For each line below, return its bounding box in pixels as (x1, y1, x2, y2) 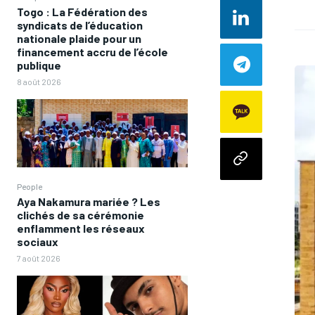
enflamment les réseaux (17, 221, 145, 236)
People (17, 181, 42, 192)
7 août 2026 (17, 253, 60, 264)
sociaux (17, 235, 58, 249)
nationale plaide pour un (17, 31, 141, 45)
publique (17, 58, 61, 72)
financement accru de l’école (17, 44, 168, 58)
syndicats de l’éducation (17, 18, 143, 32)
